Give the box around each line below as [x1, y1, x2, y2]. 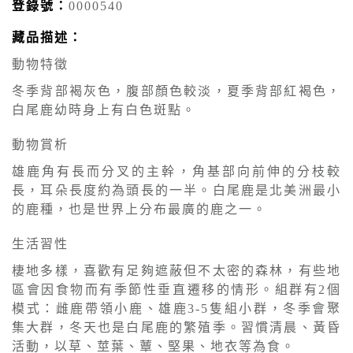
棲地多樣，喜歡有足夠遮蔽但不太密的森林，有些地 [12, 263, 341, 277]
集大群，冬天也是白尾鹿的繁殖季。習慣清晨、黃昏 [12, 320, 341, 334]
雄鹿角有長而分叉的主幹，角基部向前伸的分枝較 [12, 164, 341, 178]
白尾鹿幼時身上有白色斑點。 [12, 102, 196, 117]
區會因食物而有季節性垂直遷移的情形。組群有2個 [12, 282, 341, 296]
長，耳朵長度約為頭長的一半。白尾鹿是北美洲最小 [12, 183, 341, 197]
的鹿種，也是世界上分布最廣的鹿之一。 [12, 202, 267, 216]
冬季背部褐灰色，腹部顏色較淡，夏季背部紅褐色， [12, 84, 341, 98]
